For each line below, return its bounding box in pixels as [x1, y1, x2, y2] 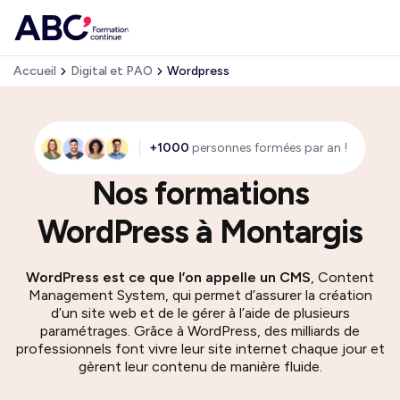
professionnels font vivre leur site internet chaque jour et [15, 340, 385, 357]
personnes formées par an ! [189, 140, 347, 155]
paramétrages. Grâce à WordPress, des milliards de [40, 322, 360, 339]
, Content [311, 269, 374, 286]
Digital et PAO [71, 63, 153, 79]
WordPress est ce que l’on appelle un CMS [26, 269, 311, 286]
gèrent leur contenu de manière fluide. [78, 358, 322, 375]
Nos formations [91, 174, 309, 212]
